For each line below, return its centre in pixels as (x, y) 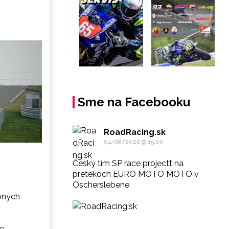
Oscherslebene (101, 185)
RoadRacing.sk (135, 132)
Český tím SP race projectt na (128, 163)
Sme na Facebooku (134, 102)
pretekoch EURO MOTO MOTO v (136, 174)
